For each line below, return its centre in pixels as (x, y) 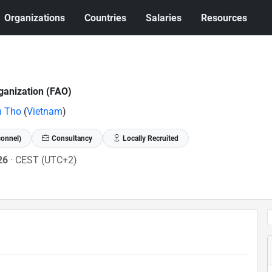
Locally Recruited (150, 138)
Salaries (164, 18)
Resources (224, 18)
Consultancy (72, 138)
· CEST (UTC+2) (43, 160)
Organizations (35, 18)
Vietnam (44, 111)
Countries (106, 18)
